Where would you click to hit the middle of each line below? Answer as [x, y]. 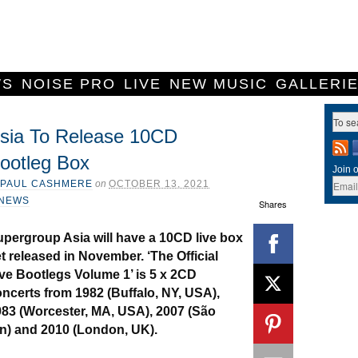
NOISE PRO [69, 84]
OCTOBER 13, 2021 [159, 184]
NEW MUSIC [219, 84]
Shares [273, 203]
